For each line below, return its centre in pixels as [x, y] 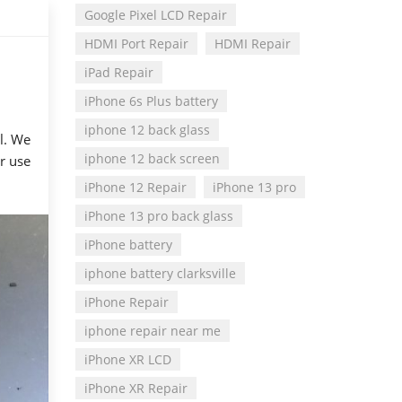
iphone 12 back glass [147, 130]
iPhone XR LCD [127, 360]
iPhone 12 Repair [135, 188]
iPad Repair [118, 73]
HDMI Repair [252, 44]
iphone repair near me [152, 331]
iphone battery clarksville [160, 274]
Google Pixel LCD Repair [155, 15]
